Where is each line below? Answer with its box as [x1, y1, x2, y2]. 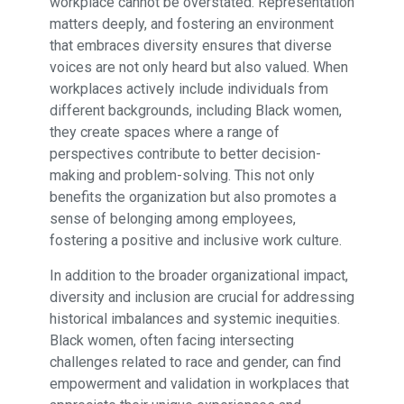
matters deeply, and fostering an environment [49, 14, 334, 32]
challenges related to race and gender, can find [49, 353, 341, 371]
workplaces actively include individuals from [49, 79, 328, 97]
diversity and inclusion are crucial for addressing [49, 288, 354, 306]
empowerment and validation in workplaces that [49, 374, 349, 392]
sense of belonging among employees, [49, 209, 296, 227]
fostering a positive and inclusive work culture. [49, 231, 342, 249]
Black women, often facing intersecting [49, 331, 294, 349]
